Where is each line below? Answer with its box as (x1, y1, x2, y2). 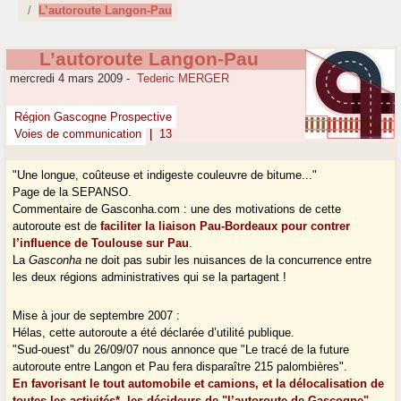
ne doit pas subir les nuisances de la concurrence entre (81, 253, 372, 268)
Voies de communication (11, 127, 142, 141)
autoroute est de (13, 219, 101, 234)
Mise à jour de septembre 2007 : (13, 309, 181, 323)
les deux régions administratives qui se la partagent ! (13, 270, 287, 285)
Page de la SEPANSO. (13, 185, 132, 200)
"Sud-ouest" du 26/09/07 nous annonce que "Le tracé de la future (13, 343, 350, 357)
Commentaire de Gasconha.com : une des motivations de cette (13, 202, 342, 217)
